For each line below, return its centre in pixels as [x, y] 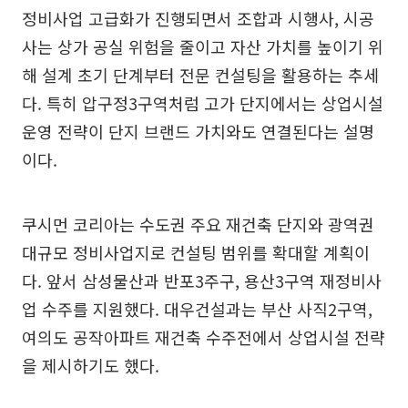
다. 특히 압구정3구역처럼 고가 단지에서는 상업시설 [203, 103]
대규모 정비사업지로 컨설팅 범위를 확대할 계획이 [196, 253]
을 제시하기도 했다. [91, 366]
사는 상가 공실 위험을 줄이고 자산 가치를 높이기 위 [203, 47]
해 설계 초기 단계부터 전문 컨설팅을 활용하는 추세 [200, 75]
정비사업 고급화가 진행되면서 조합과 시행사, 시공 [198, 19]
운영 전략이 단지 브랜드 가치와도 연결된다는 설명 [198, 132]
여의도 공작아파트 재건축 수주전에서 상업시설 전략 [204, 337]
